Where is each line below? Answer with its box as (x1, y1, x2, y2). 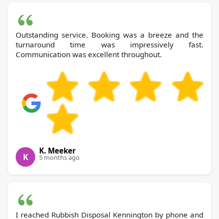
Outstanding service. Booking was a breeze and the (16, 29, 203, 40)
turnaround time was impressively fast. (16, 39, 203, 49)
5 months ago (39, 153, 80, 162)
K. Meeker (39, 145, 76, 155)
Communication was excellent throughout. (16, 49, 162, 59)
